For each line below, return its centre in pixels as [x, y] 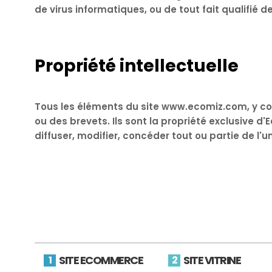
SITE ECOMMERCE [101, 260]
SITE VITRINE [212, 260]
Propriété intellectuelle [137, 66]
